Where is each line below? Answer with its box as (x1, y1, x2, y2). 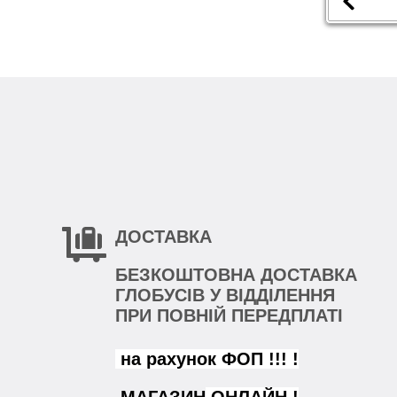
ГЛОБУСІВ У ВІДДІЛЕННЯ (115, 284, 335, 305)
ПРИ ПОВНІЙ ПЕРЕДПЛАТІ (115, 305, 348, 325)
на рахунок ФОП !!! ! (115, 349, 299, 370)
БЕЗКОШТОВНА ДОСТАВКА (115, 264, 357, 284)
